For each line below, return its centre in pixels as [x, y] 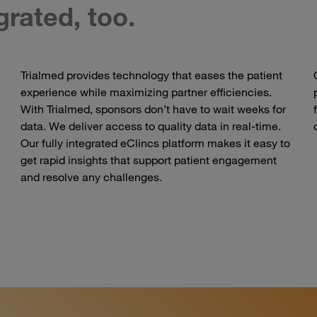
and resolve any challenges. [92, 177]
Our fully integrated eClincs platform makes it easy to [156, 143]
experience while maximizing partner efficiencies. [146, 92]
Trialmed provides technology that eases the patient [152, 75]
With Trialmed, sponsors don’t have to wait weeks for [154, 109]
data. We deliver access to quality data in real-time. [151, 126]
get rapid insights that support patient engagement [149, 160]
